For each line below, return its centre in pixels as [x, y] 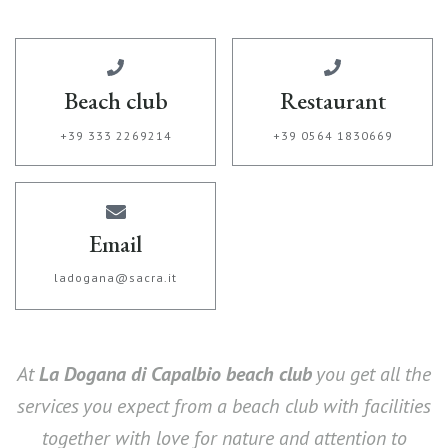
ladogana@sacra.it [115, 278]
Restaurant [332, 101]
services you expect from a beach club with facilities [224, 406]
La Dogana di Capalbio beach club [173, 374]
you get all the [371, 374]
